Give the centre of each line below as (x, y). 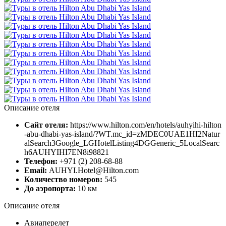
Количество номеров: (64, 179)
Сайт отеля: (47, 125)
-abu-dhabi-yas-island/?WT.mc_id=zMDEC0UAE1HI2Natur (122, 134)
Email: (37, 170)
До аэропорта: (51, 188)
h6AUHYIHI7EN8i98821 (67, 152)
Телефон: (42, 161)
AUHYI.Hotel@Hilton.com (94, 170)
